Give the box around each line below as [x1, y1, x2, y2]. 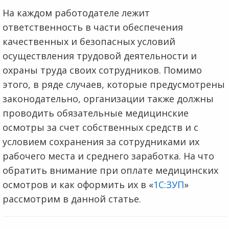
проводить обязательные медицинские [3, 106, 189, 119]
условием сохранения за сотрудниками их [3, 135, 199, 148]
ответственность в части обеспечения [3, 20, 183, 33]
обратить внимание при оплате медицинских [3, 164, 218, 176]
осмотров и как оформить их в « [3, 178, 153, 191]
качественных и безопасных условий [3, 35, 175, 48]
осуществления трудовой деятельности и [3, 49, 197, 62]
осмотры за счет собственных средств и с [3, 121, 198, 133]
